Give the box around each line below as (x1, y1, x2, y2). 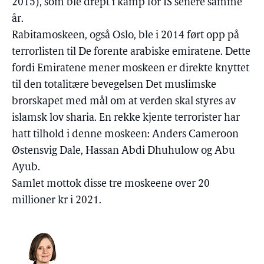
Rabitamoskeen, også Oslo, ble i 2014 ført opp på (12, 30, 239, 41)
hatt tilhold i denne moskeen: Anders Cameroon (12, 129, 239, 140)
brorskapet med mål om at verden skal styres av (12, 96, 236, 107)
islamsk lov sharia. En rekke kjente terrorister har (12, 113, 240, 124)
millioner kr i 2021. (12, 195, 101, 206)
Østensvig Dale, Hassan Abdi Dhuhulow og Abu (12, 146, 235, 157)
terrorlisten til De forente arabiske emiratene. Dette (12, 47, 250, 58)
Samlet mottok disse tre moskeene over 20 (12, 179, 210, 190)
